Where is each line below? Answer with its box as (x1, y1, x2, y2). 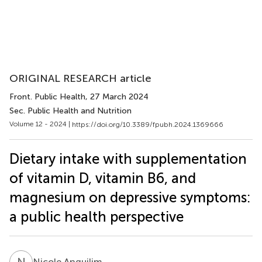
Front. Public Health (9, 92, 85, 102)
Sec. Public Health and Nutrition (9, 106, 132, 116)
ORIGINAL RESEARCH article (9, 72, 151, 85)
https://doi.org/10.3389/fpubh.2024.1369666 (72, 120, 223, 129)
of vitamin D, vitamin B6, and (9, 169, 196, 187)
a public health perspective (9, 208, 184, 225)
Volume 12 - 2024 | (9, 120, 72, 128)
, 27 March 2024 (85, 92, 149, 102)
